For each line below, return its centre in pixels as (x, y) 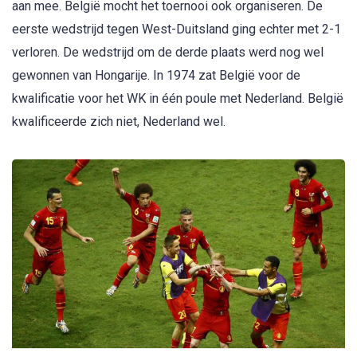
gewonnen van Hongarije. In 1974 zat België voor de (156, 76)
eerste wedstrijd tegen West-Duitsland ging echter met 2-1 (177, 29)
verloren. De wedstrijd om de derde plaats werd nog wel (168, 53)
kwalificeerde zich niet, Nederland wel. (119, 122)
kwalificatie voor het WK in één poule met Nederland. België (178, 99)
